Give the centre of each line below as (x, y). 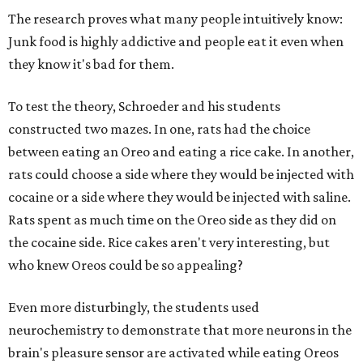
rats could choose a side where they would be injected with (181, 174)
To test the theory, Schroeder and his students (144, 106)
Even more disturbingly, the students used (134, 307)
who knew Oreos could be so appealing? (126, 265)
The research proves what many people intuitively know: (175, 19)
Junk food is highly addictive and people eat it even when (176, 41)
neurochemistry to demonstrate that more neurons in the (180, 330)
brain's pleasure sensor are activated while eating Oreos (173, 352)
